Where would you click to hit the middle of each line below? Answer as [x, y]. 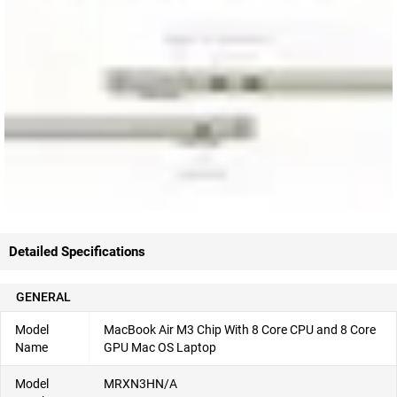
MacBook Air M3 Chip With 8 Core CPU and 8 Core [240, 329]
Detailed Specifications [77, 251]
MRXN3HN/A [140, 383]
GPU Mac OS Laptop [160, 347]
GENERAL [43, 296]
